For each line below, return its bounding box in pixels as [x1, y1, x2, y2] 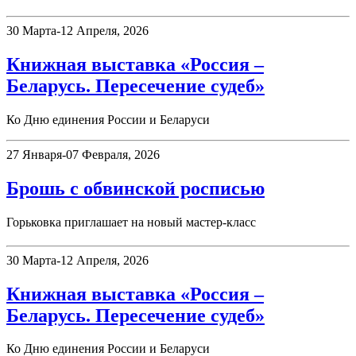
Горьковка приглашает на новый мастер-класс [6, 215, 256, 229]
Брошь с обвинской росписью [6, 177, 265, 199]
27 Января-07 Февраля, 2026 [6, 147, 160, 161]
